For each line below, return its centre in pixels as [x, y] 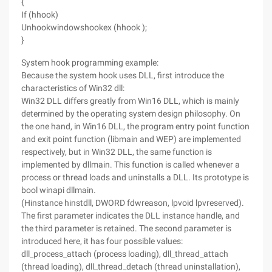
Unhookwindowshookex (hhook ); [84, 27]
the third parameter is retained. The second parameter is [126, 228]
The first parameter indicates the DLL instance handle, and [131, 216]
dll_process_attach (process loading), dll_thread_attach [125, 254]
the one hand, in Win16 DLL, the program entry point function [135, 126]
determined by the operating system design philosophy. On [131, 114]
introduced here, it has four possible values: [102, 241]
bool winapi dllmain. [59, 190]
